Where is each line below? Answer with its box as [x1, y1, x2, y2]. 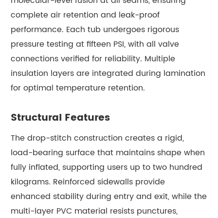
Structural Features [11, 109, 110, 126]
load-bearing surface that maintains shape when [11, 146, 205, 159]
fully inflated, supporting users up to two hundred [11, 161, 203, 174]
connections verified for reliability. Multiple [11, 52, 176, 65]
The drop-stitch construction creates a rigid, [11, 131, 184, 145]
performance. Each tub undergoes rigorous [11, 23, 180, 36]
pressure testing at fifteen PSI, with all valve [11, 37, 180, 51]
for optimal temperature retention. [11, 81, 145, 94]
